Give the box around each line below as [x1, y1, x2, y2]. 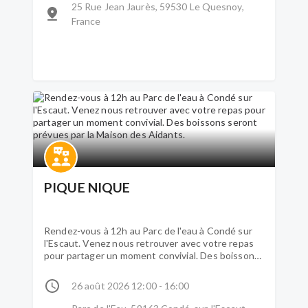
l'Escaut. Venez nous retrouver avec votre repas [44, 237, 254, 249]
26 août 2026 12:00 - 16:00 [71, 280, 190, 291]
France [71, 15, 101, 27]
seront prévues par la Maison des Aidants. [44, 262, 228, 274]
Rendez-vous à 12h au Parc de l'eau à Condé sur [44, 225, 252, 236]
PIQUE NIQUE [44, 179, 131, 195]
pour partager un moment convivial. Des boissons [44, 250, 260, 261]
